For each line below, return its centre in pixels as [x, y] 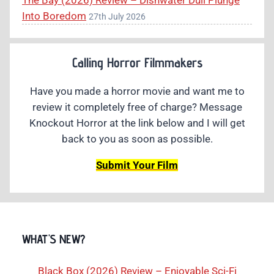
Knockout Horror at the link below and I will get [137, 123]
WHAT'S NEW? [54, 239]
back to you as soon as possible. [137, 139]
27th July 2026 [117, 17]
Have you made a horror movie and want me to [137, 91]
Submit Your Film [137, 165]
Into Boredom [54, 16]
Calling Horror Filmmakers [137, 62]
